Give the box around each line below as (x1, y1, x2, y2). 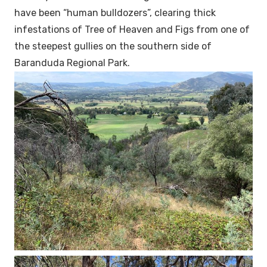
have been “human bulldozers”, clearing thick (14, 7, 216, 19)
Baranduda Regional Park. (14, 57, 132, 69)
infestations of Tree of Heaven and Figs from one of (14, 24, 250, 36)
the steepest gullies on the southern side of (14, 41, 212, 52)
